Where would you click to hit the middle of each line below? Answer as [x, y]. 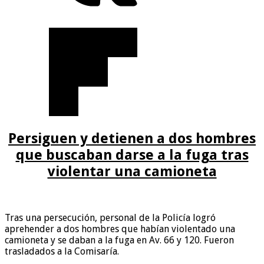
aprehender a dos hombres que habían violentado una [120, 229]
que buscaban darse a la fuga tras [132, 155]
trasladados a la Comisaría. [62, 251]
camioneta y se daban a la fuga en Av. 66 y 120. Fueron [119, 240]
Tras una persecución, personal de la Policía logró [110, 217]
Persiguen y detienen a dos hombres [132, 139]
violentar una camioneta [132, 172]
